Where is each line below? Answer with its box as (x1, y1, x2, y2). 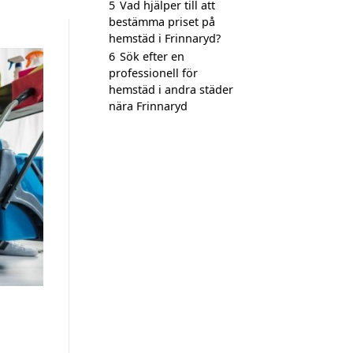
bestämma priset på (109, 14, 215, 29)
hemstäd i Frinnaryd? (109, 31, 221, 46)
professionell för (109, 65, 198, 80)
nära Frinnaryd (109, 98, 188, 113)
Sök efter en (120, 49, 184, 64)
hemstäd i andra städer (109, 82, 233, 97)
